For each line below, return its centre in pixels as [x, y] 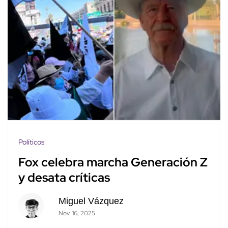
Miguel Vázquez [91, 201]
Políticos [31, 142]
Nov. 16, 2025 [77, 213]
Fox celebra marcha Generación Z [113, 162]
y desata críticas [64, 177]
